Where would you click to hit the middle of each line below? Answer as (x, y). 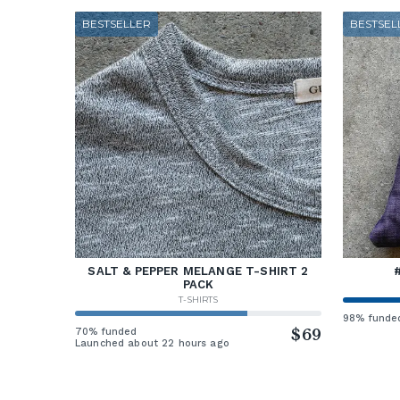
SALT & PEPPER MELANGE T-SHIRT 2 (198, 271)
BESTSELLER (117, 24)
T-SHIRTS (198, 300)
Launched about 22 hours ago (152, 344)
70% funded (106, 332)
